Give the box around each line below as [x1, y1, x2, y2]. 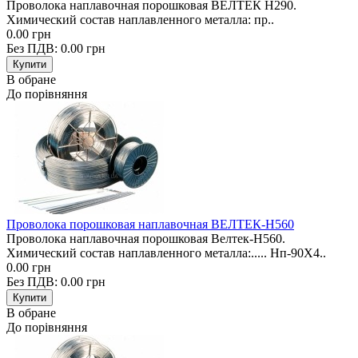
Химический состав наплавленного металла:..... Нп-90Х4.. [6, 245, 326, 260]
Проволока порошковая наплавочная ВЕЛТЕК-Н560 [6, 217, 294, 231]
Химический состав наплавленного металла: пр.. [6, 12, 274, 26]
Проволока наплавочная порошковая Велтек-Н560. [6, 231, 285, 245]
